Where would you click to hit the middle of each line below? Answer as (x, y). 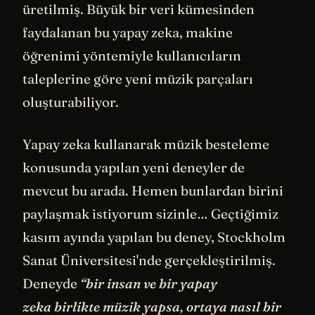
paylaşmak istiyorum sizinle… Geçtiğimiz (150, 213)
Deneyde (51, 283)
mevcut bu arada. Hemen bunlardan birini (153, 190)
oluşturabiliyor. (71, 102)
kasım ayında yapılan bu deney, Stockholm (154, 237)
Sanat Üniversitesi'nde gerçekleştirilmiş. (149, 260)
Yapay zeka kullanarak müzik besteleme (146, 144)
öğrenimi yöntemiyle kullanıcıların (132, 56)
